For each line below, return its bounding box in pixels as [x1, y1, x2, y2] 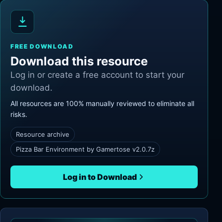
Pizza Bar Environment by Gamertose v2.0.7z [16, 145, 155, 153]
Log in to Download [62, 171, 137, 182]
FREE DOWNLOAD [10, 42, 74, 50]
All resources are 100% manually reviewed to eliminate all [10, 99, 194, 108]
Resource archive [16, 130, 69, 138]
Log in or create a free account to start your [10, 69, 184, 80]
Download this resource [10, 54, 148, 68]
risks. [10, 110, 27, 118]
